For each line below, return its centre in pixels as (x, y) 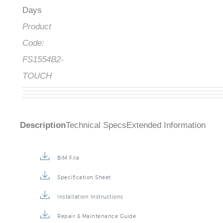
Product (37, 27)
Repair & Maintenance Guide (97, 216)
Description (43, 125)
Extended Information (166, 125)
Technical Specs (96, 125)
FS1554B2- (43, 60)
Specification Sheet (84, 177)
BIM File (68, 158)
